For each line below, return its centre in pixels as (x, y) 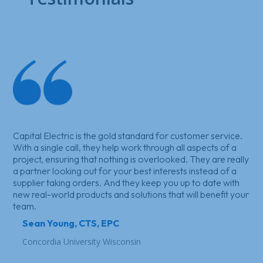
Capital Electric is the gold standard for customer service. (128, 136)
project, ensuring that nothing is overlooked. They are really (131, 159)
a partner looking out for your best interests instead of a (125, 171)
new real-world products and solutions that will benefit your (131, 195)
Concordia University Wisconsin (81, 242)
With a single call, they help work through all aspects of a (125, 148)
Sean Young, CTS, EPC (70, 223)
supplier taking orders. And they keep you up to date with (127, 183)
